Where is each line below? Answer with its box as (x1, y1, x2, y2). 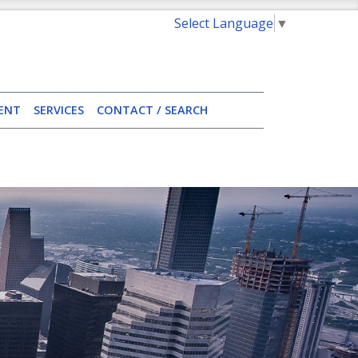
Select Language (174, 14, 273, 32)
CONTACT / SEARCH (97, 102, 209, 117)
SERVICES (34, 102, 85, 117)
